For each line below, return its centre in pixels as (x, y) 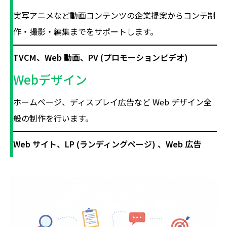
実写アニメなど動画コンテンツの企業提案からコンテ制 (115, 15)
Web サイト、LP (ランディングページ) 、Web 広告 (107, 144)
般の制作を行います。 (53, 118)
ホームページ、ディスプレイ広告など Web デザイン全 (113, 102)
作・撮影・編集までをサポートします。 (86, 31)
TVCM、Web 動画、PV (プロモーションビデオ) (101, 57)
